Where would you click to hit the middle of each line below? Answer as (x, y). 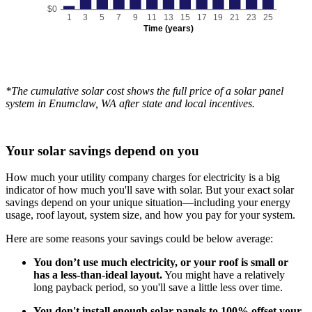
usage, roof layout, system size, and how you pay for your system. (152, 215)
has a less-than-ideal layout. (98, 275)
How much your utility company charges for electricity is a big (143, 178)
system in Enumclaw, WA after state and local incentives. (130, 103)
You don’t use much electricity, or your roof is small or (161, 263)
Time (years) (169, 28)
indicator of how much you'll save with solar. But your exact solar (150, 190)
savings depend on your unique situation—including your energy (148, 203)
